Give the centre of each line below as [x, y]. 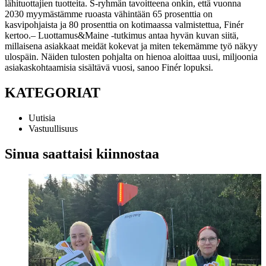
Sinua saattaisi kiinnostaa [82, 153]
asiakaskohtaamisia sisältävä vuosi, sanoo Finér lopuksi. [109, 67]
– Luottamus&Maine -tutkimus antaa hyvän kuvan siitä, [135, 35]
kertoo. [18, 35]
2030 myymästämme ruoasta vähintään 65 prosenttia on [109, 14]
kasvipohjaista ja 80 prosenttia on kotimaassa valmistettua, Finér [124, 24]
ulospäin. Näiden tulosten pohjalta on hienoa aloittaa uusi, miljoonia [131, 56]
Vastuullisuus [53, 128]
